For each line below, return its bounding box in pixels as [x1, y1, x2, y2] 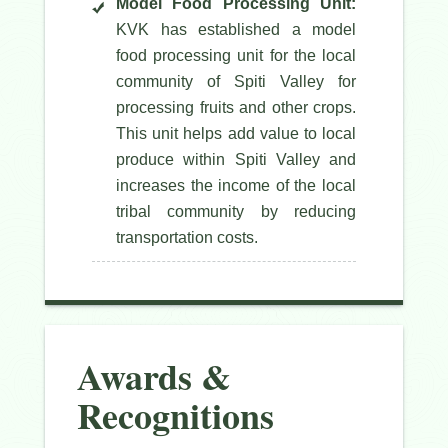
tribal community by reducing [116, 203, 356, 221]
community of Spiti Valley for [116, 73, 356, 91]
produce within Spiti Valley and [116, 151, 356, 169]
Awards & [77, 350, 231, 403]
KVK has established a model [116, 21, 356, 39]
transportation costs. [116, 229, 258, 247]
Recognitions [77, 389, 274, 442]
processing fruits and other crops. [116, 99, 356, 117]
